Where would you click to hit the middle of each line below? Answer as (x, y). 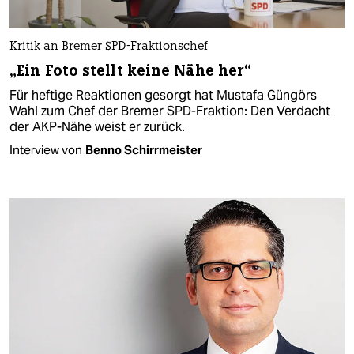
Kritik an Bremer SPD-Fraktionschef (109, 47)
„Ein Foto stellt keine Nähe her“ (131, 70)
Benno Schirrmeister (144, 149)
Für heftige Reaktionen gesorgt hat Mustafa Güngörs (163, 95)
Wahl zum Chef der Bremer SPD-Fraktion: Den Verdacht (170, 111)
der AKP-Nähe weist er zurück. (97, 126)
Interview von (46, 149)
